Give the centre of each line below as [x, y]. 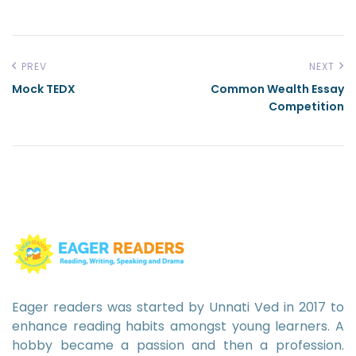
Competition [306, 107]
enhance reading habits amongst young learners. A [178, 327]
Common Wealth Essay [277, 89]
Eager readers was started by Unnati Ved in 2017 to [178, 308]
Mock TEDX [44, 89]
